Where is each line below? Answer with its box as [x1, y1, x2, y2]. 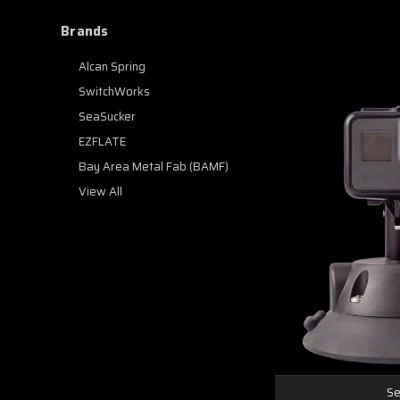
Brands [61, 21, 109, 43]
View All [79, 182, 122, 202]
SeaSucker [79, 107, 136, 127]
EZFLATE [79, 132, 126, 152]
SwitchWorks [79, 82, 150, 102]
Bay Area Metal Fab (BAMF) [79, 157, 229, 177]
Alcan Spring [79, 57, 146, 77]
